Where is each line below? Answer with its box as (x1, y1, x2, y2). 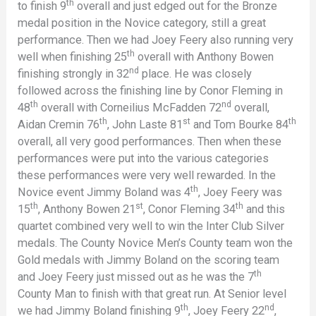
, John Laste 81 (107, 117, 183, 131)
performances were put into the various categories (18, 151, 269, 165)
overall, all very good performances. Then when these (18, 134, 282, 148)
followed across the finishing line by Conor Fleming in (18, 83, 284, 97)
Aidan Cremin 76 (18, 117, 100, 131)
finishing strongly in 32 (18, 66, 130, 80)
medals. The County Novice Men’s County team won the (18, 236, 293, 250)
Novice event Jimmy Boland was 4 (18, 185, 191, 199)
